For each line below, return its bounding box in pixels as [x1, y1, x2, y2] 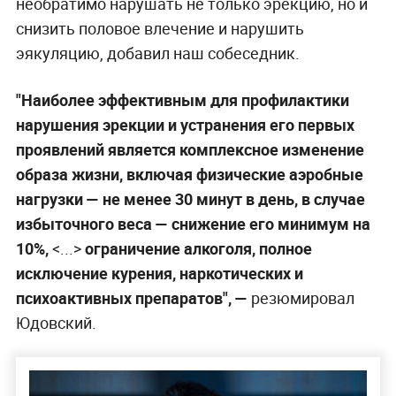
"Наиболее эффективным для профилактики [15, 89, 349, 111]
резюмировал [247, 287, 354, 309]
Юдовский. [15, 312, 96, 334]
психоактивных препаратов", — [15, 287, 247, 309]
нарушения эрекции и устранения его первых [15, 114, 354, 136]
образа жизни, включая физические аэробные [15, 164, 363, 186]
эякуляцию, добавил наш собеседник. [15, 42, 300, 65]
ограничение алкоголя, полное [84, 238, 312, 260]
